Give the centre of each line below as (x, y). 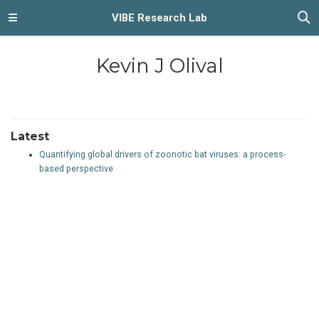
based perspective (76, 169)
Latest (30, 137)
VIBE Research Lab (159, 18)
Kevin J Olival (159, 65)
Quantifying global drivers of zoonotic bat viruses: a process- (162, 155)
